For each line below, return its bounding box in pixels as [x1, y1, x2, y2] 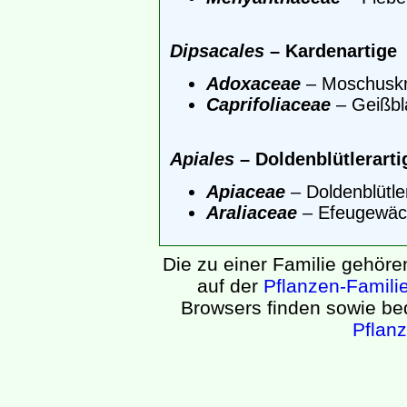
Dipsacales [170, 41, 264, 62]
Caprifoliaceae [206, 94, 331, 115]
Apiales [170, 148, 234, 169]
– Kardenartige [264, 41, 397, 62]
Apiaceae [206, 182, 285, 203]
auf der [197, 275, 263, 297]
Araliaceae [206, 203, 297, 223]
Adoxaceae [206, 74, 301, 94]
